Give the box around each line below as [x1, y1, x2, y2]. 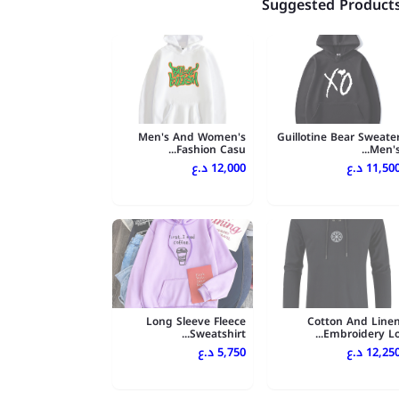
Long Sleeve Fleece [146, 312, 246, 332]
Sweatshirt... [190, 324, 246, 345]
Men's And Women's [138, 127, 246, 148]
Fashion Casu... [176, 140, 246, 160]
